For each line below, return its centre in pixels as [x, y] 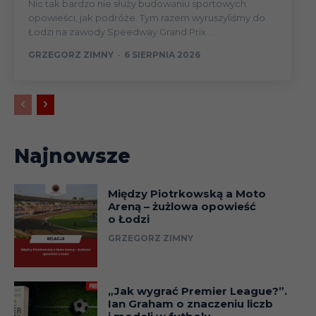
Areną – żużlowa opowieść [182, 207]
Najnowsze [72, 156]
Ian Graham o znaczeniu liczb [190, 303]
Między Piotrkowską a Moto [187, 194]
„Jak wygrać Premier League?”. [197, 291]
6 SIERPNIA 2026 [162, 55]
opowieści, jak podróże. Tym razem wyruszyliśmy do [147, 18]
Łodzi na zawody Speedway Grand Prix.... [121, 32]
